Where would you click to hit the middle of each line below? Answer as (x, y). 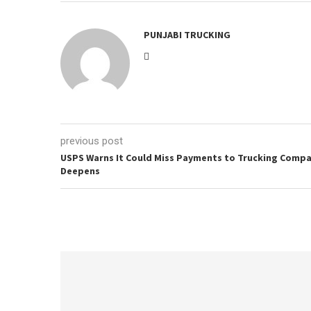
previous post (92, 141)
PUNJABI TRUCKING (187, 35)
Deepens (80, 171)
